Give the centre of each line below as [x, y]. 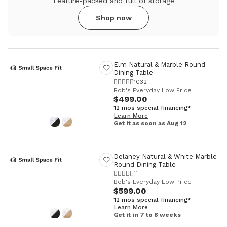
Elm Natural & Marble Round [159, 65]
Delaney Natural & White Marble [165, 156]
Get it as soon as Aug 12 [150, 123]
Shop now [113, 18]
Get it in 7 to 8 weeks [147, 215]
